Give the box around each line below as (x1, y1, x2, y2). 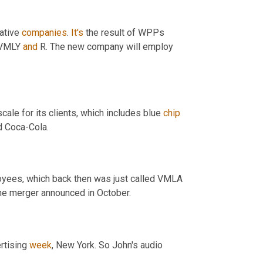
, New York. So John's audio (52, 240, 163, 251)
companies (22, 26, 67, 38)
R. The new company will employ (38, 41, 173, 52)
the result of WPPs (83, 26, 164, 38)
